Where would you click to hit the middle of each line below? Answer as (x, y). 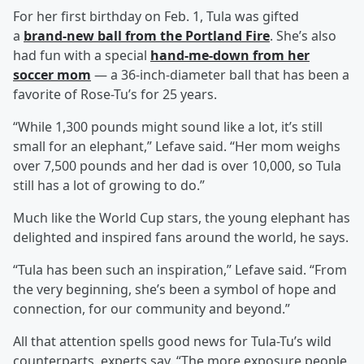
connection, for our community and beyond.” (152, 309)
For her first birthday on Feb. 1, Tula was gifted (156, 17)
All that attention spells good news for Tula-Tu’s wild (172, 342)
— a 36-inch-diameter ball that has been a (220, 75)
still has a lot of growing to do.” (109, 186)
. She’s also (303, 36)
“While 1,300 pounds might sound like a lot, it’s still (168, 127)
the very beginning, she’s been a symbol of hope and (175, 290)
